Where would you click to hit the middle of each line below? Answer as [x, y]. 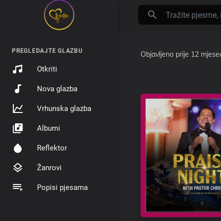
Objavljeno [158, 54]
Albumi [49, 128]
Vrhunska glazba [64, 109]
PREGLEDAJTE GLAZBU [47, 51]
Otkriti [47, 69]
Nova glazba [57, 89]
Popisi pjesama [62, 187]
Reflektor [52, 148]
